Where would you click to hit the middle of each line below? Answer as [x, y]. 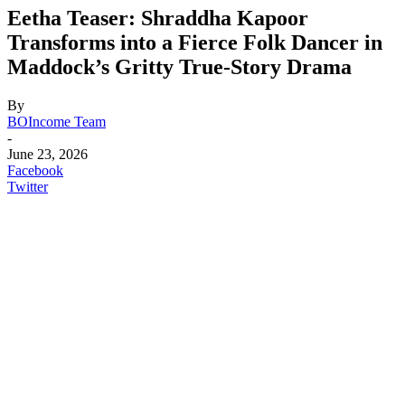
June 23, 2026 [47, 154]
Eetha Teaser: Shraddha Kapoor [158, 18]
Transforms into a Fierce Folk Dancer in [195, 42]
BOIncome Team [57, 121]
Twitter [28, 186]
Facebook [35, 170]
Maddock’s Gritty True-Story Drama [179, 66]
